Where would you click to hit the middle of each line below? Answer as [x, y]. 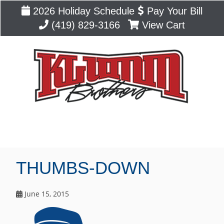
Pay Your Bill [173, 11]
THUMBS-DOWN [83, 168]
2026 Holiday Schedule [82, 11]
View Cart [162, 25]
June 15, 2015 [45, 193]
